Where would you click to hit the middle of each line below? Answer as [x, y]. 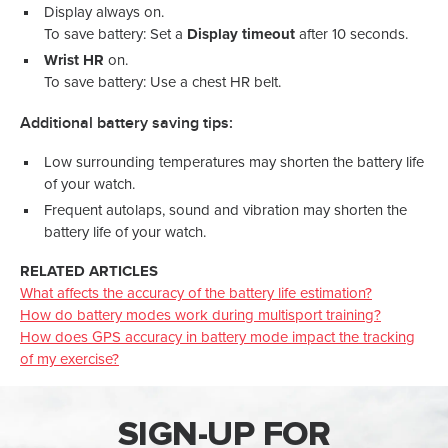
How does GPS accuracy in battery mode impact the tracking [217, 338]
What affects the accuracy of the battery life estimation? [196, 294]
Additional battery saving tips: [126, 123]
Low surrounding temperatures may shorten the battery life [233, 163]
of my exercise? [69, 360]
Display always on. [103, 13]
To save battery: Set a [113, 35]
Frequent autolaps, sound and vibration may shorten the [225, 211]
